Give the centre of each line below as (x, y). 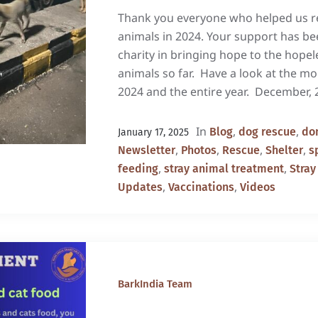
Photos (198, 150)
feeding (138, 169)
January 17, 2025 (153, 132)
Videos (257, 187)
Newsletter (146, 150)
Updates (140, 187)
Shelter (284, 150)
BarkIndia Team (155, 284)
